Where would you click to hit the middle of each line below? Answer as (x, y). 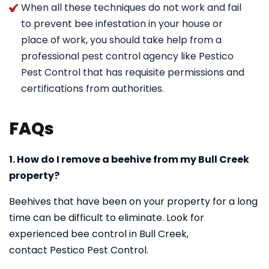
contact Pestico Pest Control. (79, 250)
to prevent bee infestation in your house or (122, 24)
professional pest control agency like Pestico (127, 56)
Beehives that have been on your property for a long (133, 201)
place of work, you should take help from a (121, 40)
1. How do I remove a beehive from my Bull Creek (129, 159)
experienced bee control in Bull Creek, (99, 234)
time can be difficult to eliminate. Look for (107, 218)
